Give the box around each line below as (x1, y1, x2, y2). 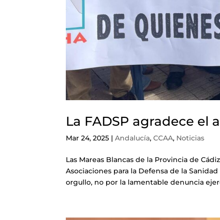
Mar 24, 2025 (66, 133, 110, 142)
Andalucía (115, 133, 150, 142)
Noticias (176, 133, 205, 142)
